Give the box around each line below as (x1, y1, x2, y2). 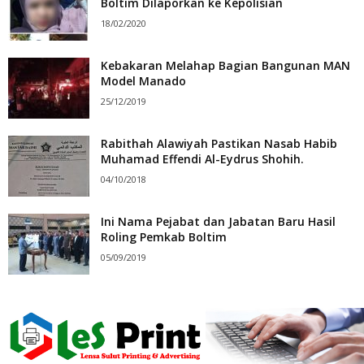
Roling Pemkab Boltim (101, 228, 227, 245)
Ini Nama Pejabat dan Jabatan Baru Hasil (101, 213, 336, 229)
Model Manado (101, 72, 186, 89)
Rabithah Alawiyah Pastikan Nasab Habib (101, 135, 337, 151)
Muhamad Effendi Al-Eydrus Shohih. (101, 150, 304, 167)
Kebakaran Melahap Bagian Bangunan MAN (101, 57, 350, 73)
